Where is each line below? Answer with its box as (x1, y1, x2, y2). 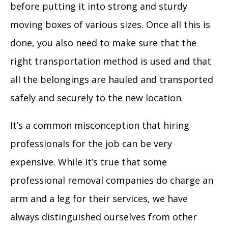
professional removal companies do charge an (10, 174, 213, 186)
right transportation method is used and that (10, 55, 211, 67)
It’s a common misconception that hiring (10, 119, 189, 131)
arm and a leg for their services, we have (10, 192, 188, 205)
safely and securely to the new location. (10, 92, 183, 104)
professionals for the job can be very (10, 137, 172, 150)
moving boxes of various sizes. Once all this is (10, 18, 210, 31)
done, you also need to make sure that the (10, 37, 196, 49)
